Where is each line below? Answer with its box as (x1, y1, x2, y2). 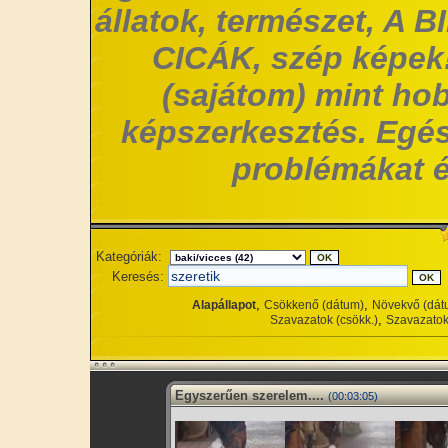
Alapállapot (192, 298, 256, 312)
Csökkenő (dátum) (264, 298, 364, 312)
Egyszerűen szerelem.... (175, 388, 324, 403)
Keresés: (112, 269, 164, 284)
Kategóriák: (96, 249, 162, 264)
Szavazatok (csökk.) (270, 313, 378, 327)
